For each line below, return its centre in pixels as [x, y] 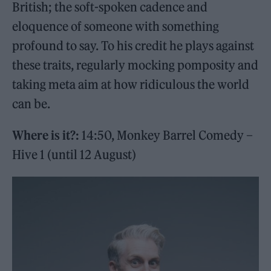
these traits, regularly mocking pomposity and [135, 65]
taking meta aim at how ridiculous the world [131, 85]
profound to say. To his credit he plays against [133, 46]
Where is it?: [47, 135]
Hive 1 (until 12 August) [74, 155]
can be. [31, 104]
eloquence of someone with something [116, 27]
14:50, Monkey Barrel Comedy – [168, 135]
